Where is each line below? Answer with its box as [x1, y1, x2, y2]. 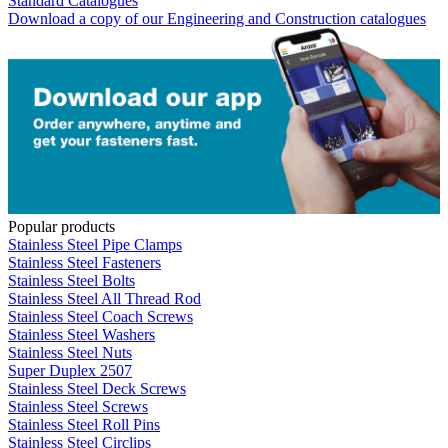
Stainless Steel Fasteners [8, 253, 161, 271]
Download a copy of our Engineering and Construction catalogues [8, 10, 426, 28]
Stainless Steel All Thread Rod [8, 289, 201, 307]
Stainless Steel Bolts [8, 271, 135, 289]
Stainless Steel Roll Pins [8, 415, 160, 433]
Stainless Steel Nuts [8, 343, 132, 361]
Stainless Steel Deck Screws [8, 379, 186, 397]
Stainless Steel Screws [8, 397, 148, 415]
